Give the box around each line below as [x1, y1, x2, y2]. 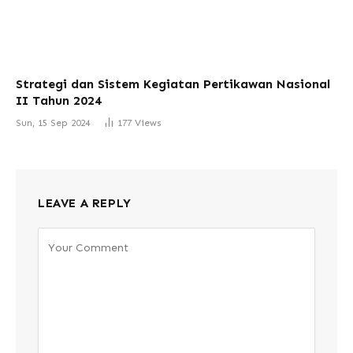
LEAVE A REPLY [38, 195, 132, 210]
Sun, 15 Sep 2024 [16, 117, 90, 128]
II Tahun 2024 [16, 92, 102, 108]
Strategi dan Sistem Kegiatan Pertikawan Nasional [16, 76, 330, 91]
